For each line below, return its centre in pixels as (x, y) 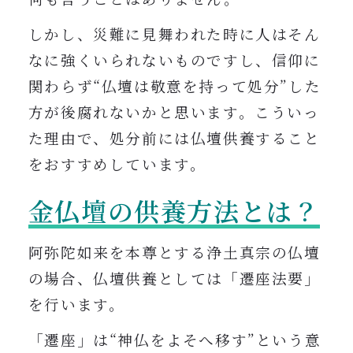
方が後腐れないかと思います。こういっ (174, 112)
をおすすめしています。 (117, 164)
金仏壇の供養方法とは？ (174, 211)
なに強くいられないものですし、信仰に (174, 60)
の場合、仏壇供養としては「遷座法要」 (174, 279)
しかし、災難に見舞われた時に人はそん (174, 34)
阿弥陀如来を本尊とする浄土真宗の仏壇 (174, 253)
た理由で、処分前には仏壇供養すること (174, 138)
